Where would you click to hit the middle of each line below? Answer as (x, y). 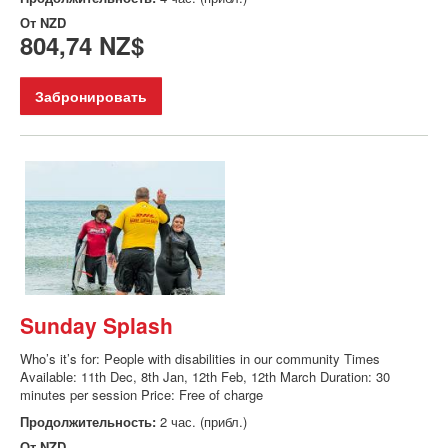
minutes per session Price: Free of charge (141, 394)
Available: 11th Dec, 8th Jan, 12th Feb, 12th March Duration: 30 (205, 376)
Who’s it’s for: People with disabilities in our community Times (200, 358)
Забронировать (91, 96)
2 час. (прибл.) (203, 421)
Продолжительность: (90, 421)
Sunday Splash (96, 324)
